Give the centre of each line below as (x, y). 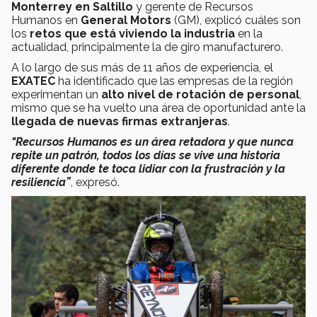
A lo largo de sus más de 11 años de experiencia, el (142, 67)
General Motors (126, 20)
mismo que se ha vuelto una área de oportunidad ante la (158, 108)
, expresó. (95, 182)
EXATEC (33, 81)
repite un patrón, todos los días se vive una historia (146, 155)
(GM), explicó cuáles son (236, 20)
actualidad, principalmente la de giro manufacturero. (147, 47)
